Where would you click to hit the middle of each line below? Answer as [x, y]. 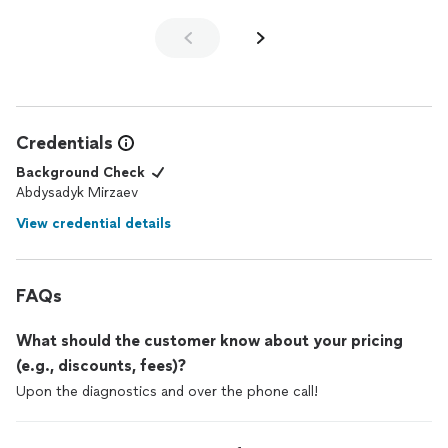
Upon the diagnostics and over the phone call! [167, 391]
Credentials [64, 143]
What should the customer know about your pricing [209, 340]
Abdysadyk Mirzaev [77, 192]
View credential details [93, 223]
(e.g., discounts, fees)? [101, 365]
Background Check [80, 172]
